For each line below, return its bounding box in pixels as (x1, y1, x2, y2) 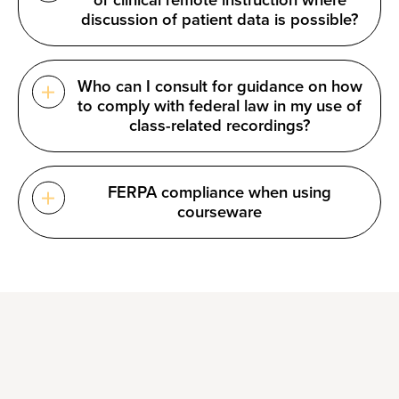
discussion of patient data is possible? (81, 10, 358, 30)
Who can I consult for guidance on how (77, 77, 362, 97)
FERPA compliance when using (108, 183, 331, 203)
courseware (177, 202, 262, 223)
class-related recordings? (129, 116, 310, 136)
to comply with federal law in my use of (77, 96, 362, 117)
